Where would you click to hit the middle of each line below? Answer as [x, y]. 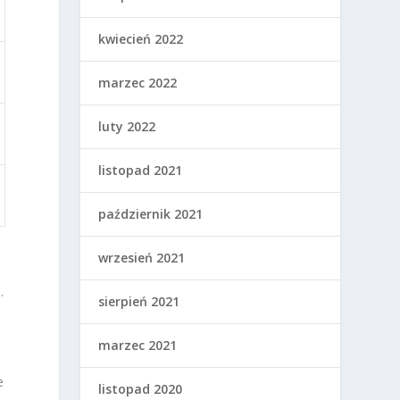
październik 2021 [151, 214]
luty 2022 [127, 127]
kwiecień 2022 [141, 39]
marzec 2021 [138, 346]
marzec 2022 [138, 83]
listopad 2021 [141, 171]
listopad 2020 [141, 389]
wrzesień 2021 [142, 258]
